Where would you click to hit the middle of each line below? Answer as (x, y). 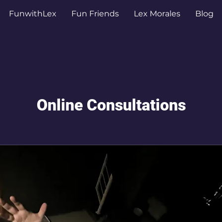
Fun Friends (95, 14)
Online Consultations (111, 105)
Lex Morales (157, 14)
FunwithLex (32, 14)
